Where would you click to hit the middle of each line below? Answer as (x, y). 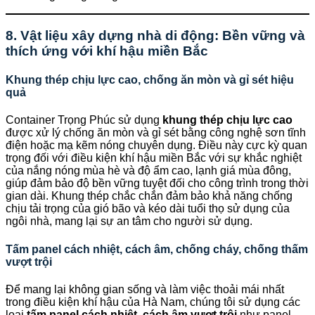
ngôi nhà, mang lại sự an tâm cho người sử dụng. (129, 221)
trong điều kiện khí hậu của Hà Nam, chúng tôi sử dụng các (153, 302)
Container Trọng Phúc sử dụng (84, 120)
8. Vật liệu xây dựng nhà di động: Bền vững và (155, 35)
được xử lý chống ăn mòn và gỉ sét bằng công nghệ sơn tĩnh (156, 133)
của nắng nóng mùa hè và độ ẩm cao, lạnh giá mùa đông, (148, 171)
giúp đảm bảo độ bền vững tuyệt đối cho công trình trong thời (157, 184)
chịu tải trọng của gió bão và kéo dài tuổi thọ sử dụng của (148, 209)
